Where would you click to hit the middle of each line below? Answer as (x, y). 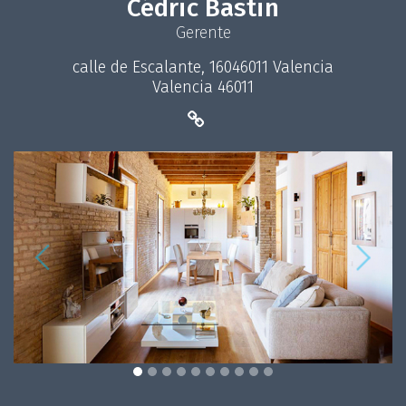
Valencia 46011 (203, 87)
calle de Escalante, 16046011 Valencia (203, 67)
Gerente (203, 33)
